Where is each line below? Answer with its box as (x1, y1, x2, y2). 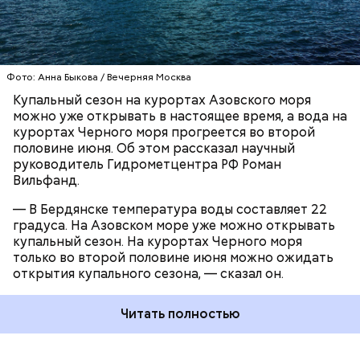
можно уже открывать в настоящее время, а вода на (13, 108, 347, 125)
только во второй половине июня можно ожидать (13, 249, 333, 267)
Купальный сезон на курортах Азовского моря (13, 92, 311, 109)
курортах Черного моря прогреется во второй (13, 124, 315, 141)
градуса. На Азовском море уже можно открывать (13, 217, 335, 235)
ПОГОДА (126, 7, 178, 22)
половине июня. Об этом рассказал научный (13, 140, 295, 157)
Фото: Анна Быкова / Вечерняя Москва (6, 71, 191, 84)
